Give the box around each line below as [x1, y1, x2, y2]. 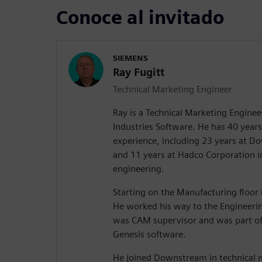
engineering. [113, 163, 164, 175]
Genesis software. [113, 229, 186, 240]
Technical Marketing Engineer [113, 84, 232, 95]
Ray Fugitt [113, 66, 164, 79]
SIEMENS [113, 53, 148, 63]
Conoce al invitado [56, 6, 224, 29]
